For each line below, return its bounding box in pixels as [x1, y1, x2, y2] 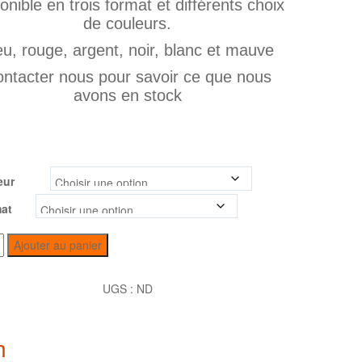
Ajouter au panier [14, 237, 103, 253]
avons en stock [73, 86, 182, 104]
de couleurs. [83, 15, 172, 32]
